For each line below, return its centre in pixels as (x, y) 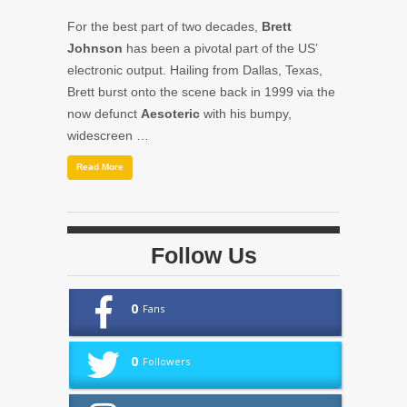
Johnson (95, 48)
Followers (166, 361)
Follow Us (203, 255)
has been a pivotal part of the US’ (220, 48)
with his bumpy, (246, 113)
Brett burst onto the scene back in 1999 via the (201, 91)
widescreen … (108, 135)
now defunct (104, 113)
